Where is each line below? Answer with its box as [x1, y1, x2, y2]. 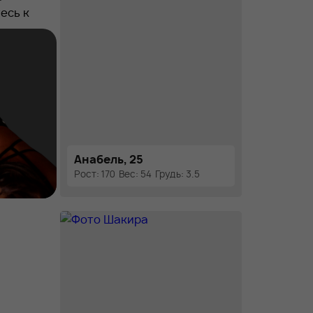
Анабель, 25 [74, 152, 143, 167]
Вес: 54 [119, 168, 152, 180]
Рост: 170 [74, 168, 115, 180]
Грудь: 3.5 [155, 168, 200, 180]
